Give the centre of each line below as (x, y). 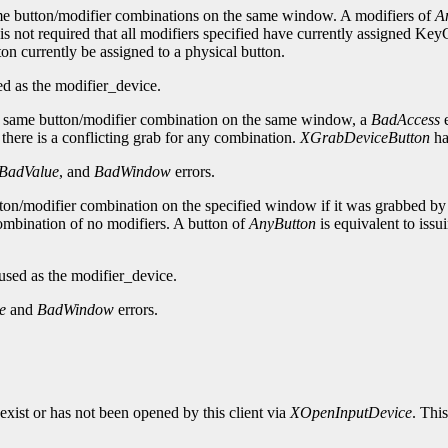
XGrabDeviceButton (365, 138)
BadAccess (405, 120)
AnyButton (282, 224)
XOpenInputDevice (351, 413)
